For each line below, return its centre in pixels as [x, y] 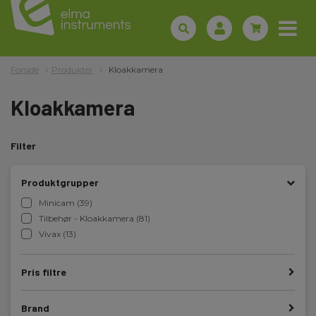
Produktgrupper [60, 182]
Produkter [72, 69]
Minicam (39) [66, 203]
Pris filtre [44, 272]
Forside [25, 69]
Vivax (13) [57, 234]
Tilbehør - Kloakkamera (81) [95, 218]
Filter [23, 146]
